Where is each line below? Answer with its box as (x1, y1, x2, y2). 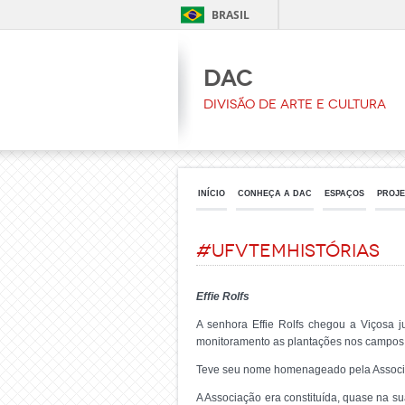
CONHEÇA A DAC (238, 188, 312, 198)
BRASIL (212, 7, 250, 23)
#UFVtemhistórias (196, 240, 380, 261)
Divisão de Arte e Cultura (203, 97, 386, 112)
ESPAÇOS (325, 188, 364, 198)
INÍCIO (198, 188, 225, 198)
